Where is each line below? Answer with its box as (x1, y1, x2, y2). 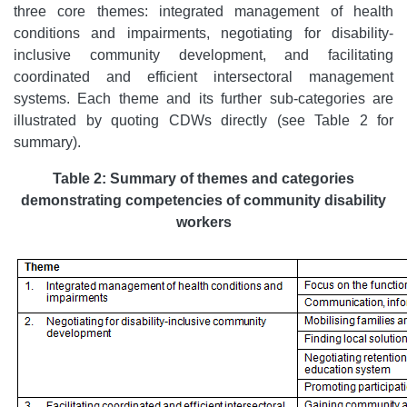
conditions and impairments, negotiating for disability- (14, 25, 393, 41)
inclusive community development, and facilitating (14, 47, 393, 63)
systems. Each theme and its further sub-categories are (14, 91, 393, 106)
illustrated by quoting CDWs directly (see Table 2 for (14, 113, 393, 128)
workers (175, 214, 232, 230)
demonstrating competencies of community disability (21, 193, 386, 208)
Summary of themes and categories (110, 171, 354, 186)
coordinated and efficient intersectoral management (14, 69, 393, 84)
